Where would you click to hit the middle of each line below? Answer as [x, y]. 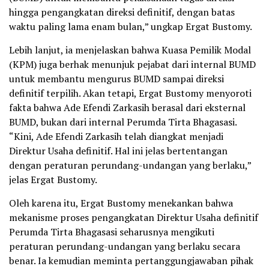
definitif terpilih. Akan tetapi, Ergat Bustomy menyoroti [130, 93]
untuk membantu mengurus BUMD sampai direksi [116, 78]
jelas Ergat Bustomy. [53, 179]
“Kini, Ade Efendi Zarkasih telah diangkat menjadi [116, 136]
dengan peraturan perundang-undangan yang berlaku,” [130, 165]
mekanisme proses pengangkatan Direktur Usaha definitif [134, 217]
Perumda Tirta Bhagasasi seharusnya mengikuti [112, 231]
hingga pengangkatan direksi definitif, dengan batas [122, 12]
